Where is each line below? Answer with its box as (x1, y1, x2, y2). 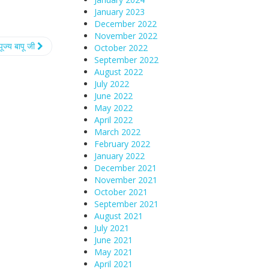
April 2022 (94, 114, 133, 125)
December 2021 (94, 162, 157, 174)
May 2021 (94, 246, 133, 258)
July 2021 (94, 222, 129, 234)
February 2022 (94, 138, 150, 150)
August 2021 (94, 210, 143, 222)
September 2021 (94, 198, 159, 210)
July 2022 (94, 78, 129, 89)
